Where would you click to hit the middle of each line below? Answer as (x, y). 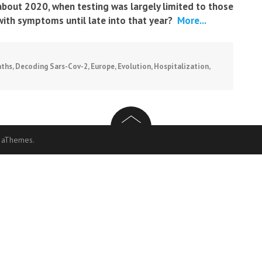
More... (191, 20)
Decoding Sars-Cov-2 (51, 66)
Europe (103, 66)
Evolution (134, 66)
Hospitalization (181, 66)
